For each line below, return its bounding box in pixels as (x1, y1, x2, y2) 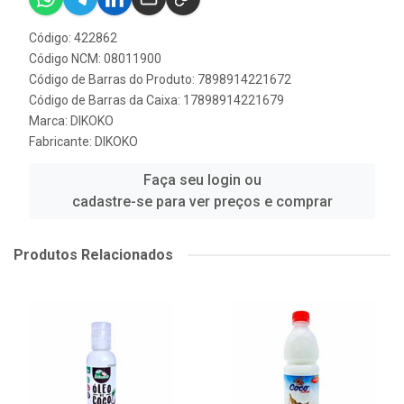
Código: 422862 (29, 31, 117, 45)
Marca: (29, 114, 70, 128)
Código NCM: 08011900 (29, 51, 161, 66)
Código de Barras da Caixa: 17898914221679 (29, 93, 284, 107)
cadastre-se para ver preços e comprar (71, 193, 333, 210)
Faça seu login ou (142, 171, 262, 188)
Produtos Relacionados (14, 246, 173, 263)
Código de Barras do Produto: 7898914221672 (29, 72, 291, 87)
